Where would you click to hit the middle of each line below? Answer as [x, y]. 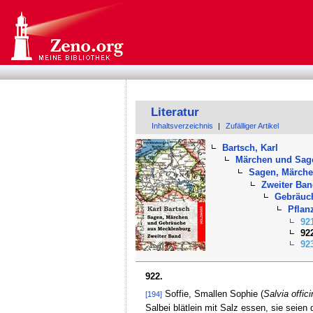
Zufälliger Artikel [252, 126]
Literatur [175, 112]
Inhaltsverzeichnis [183, 126]
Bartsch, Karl [250, 147]
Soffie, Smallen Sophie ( [212, 294]
